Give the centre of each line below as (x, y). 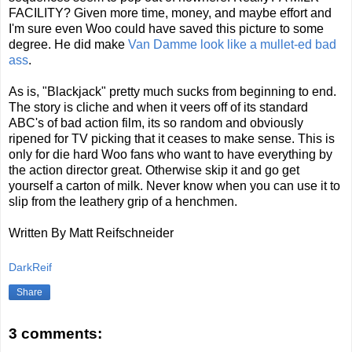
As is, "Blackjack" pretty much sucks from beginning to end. (172, 92)
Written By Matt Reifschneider (91, 233)
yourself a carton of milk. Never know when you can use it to (174, 186)
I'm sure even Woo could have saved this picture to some (166, 29)
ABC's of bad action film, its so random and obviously (156, 123)
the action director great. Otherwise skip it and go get (154, 170)
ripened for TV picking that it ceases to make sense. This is (172, 139)
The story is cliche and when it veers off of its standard (158, 108)
